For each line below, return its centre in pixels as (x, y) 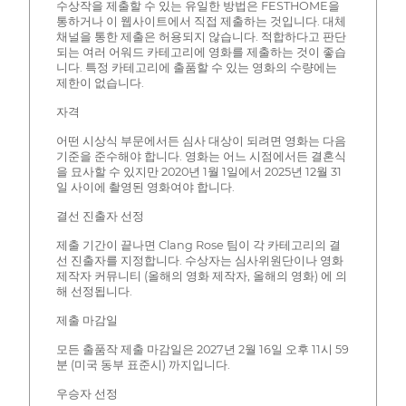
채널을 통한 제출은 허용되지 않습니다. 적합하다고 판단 (201, 37)
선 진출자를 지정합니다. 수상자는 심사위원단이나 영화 (199, 261)
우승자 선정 (87, 394)
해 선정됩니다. (94, 292)
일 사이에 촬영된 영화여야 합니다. (145, 188)
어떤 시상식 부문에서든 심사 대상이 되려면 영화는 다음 (201, 141)
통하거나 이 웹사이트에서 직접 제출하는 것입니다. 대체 (201, 22)
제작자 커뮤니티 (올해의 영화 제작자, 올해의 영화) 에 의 (201, 276)
